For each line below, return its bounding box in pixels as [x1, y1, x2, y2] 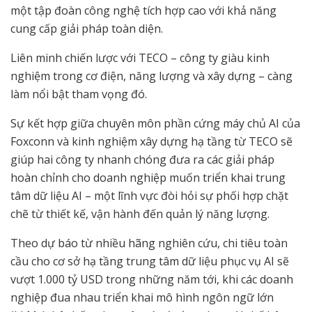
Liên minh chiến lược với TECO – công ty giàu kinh [10, 50, 270, 66]
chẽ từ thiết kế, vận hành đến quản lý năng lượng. [10, 206, 270, 222]
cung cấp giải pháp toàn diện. [10, 21, 163, 37]
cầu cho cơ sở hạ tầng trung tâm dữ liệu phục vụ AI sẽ [10, 253, 289, 270]
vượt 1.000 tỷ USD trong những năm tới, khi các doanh [10, 272, 293, 288]
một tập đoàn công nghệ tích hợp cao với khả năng [10, 3, 276, 19]
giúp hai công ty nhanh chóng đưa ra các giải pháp [10, 152, 274, 168]
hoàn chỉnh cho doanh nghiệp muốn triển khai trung [10, 170, 286, 186]
